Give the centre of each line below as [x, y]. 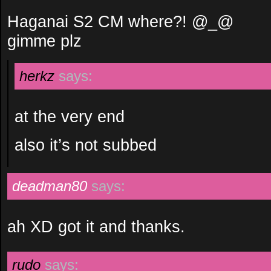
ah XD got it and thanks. [96, 227]
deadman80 [50, 186]
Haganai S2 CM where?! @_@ [120, 21]
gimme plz [44, 41]
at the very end [70, 116]
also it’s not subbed [86, 145]
